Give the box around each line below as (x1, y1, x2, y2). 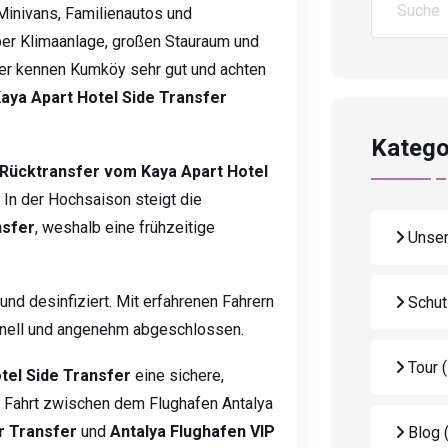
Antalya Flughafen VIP (110, 422, 275, 442)
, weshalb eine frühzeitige (35, 218, 215, 238)
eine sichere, (131, 366, 224, 386)
